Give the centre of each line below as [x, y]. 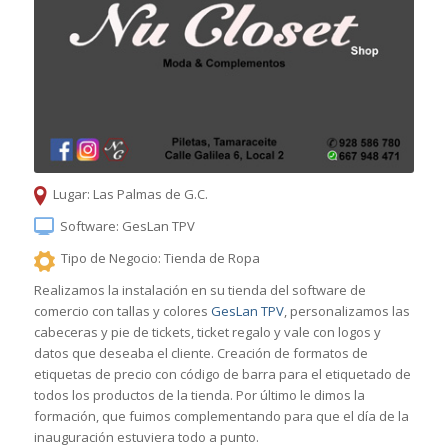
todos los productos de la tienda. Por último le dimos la [199, 394]
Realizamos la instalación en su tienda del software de [199, 289]
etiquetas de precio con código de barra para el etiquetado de [222, 373]
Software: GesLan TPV [128, 225]
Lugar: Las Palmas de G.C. [131, 193]
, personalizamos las [346, 310]
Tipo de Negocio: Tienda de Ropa [161, 257]
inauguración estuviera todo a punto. [146, 436]
